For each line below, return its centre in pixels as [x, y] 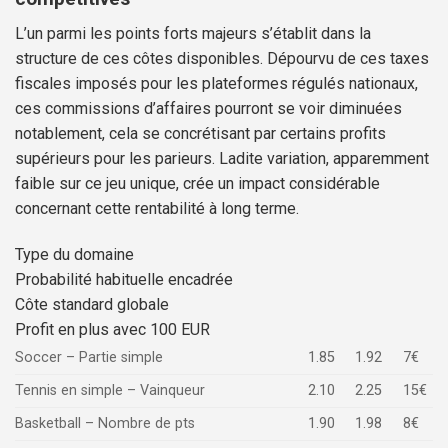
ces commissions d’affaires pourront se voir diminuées [208, 108]
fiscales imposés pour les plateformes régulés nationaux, [216, 83]
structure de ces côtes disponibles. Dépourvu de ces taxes [222, 58]
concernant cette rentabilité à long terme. [157, 208]
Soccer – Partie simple [89, 357]
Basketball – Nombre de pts [105, 423]
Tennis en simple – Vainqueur [110, 390]
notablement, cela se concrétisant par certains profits [200, 133]
